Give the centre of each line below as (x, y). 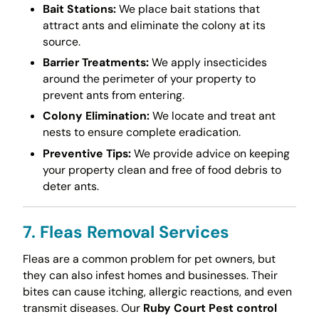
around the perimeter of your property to (149, 79)
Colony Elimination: (96, 116)
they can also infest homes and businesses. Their (150, 275)
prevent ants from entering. (113, 95)
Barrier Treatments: (95, 63)
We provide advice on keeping (210, 153)
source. (61, 41)
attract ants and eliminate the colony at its (154, 25)
